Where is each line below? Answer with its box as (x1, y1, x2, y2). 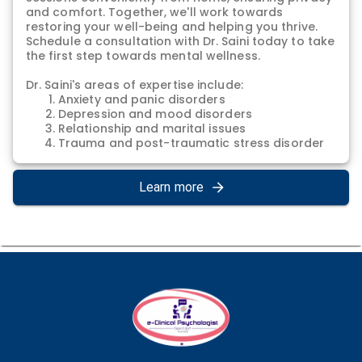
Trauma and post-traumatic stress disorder (58, 135, 325, 152)
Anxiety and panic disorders (58, 91, 225, 108)
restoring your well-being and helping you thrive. (26, 19, 318, 36)
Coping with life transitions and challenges (58, 208, 315, 225)
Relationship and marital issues (58, 120, 246, 137)
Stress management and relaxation (58, 164, 271, 181)
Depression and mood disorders (58, 106, 252, 123)
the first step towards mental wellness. (26, 48, 260, 65)
